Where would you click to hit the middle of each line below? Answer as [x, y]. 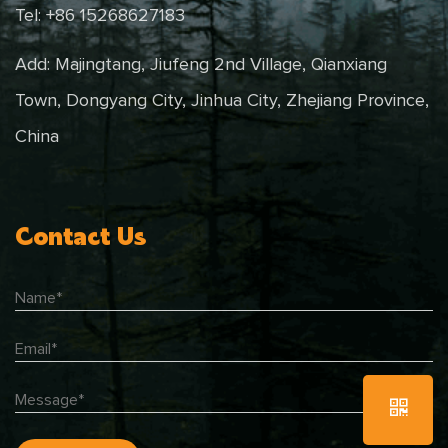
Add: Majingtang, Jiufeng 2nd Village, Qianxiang [201, 64]
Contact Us [80, 235]
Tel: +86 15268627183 [100, 15]
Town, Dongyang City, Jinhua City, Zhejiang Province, [222, 100]
